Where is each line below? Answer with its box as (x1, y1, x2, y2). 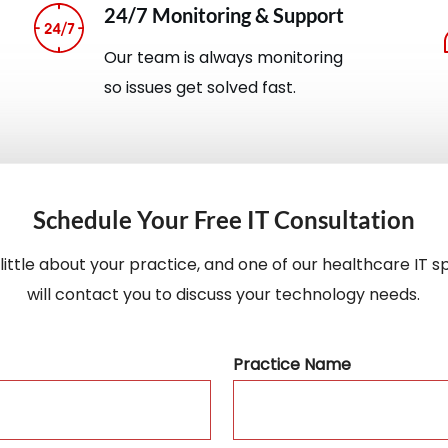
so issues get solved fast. (103, 75, 296, 99)
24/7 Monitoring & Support (103, 2, 344, 27)
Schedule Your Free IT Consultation (32, 204, 415, 234)
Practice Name (232, 352, 351, 376)
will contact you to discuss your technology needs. (27, 282, 421, 306)
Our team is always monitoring (103, 45, 343, 69)
